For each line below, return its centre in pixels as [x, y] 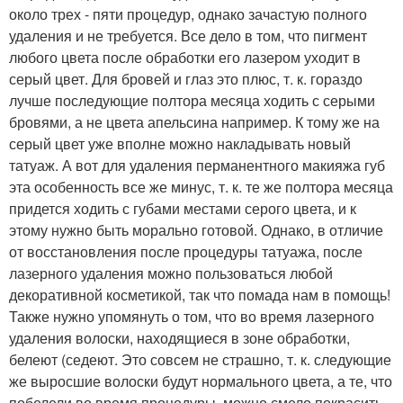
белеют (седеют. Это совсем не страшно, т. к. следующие [200, 359]
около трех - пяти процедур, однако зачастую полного [188, 13]
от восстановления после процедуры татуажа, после [186, 251]
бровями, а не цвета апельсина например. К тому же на [194, 121]
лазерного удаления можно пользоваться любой [171, 273]
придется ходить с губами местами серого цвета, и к [183, 208]
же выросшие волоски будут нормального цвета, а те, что [201, 381]
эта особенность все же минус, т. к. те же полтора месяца [201, 186]
